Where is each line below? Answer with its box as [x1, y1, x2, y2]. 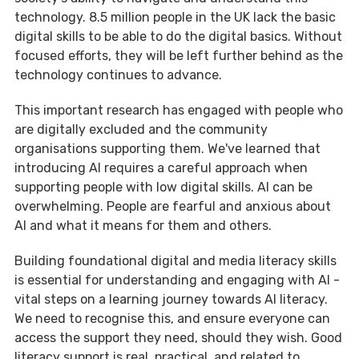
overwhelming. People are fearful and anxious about [14, 199, 331, 215]
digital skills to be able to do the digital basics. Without [14, 29, 342, 45]
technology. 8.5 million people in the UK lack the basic [14, 10, 336, 26]
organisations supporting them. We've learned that [14, 141, 321, 157]
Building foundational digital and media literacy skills [14, 253, 337, 269]
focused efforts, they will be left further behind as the [14, 48, 343, 64]
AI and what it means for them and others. [14, 218, 272, 234]
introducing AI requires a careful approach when [14, 160, 308, 176]
